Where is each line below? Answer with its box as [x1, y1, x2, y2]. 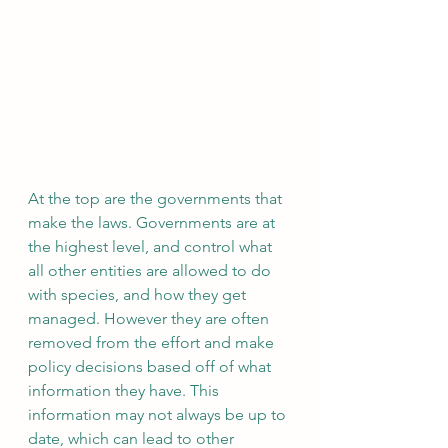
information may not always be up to [28, 405, 290, 425]
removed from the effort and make [28, 333, 278, 353]
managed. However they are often [28, 309, 273, 329]
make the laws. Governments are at [28, 213, 279, 233]
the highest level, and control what [28, 237, 276, 257]
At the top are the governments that [28, 189, 286, 209]
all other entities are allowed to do [28, 261, 275, 281]
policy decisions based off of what [28, 357, 275, 377]
